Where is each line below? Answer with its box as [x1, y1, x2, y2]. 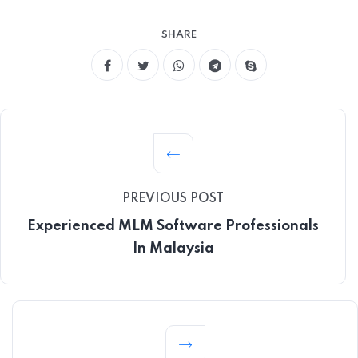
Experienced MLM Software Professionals [27, 219, 319, 234]
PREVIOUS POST [122, 193, 224, 206]
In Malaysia [132, 241, 214, 257]
